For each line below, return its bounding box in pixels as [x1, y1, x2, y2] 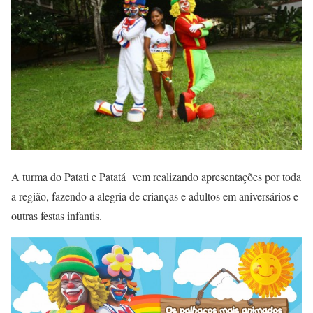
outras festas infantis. [11, 208, 102, 224]
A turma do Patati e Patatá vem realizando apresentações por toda [11, 169, 301, 184]
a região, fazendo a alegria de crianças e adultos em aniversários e [11, 189, 298, 204]
